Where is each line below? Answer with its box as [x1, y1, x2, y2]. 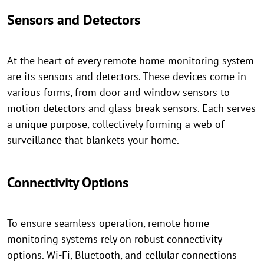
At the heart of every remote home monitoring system [7, 54, 254, 67]
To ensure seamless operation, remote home [7, 216, 209, 230]
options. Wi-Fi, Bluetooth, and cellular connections [7, 248, 237, 262]
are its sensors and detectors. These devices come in [7, 70, 246, 83]
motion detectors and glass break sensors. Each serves [7, 101, 256, 115]
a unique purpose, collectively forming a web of [7, 117, 225, 131]
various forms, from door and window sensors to [7, 85, 230, 99]
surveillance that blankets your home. [7, 133, 179, 147]
